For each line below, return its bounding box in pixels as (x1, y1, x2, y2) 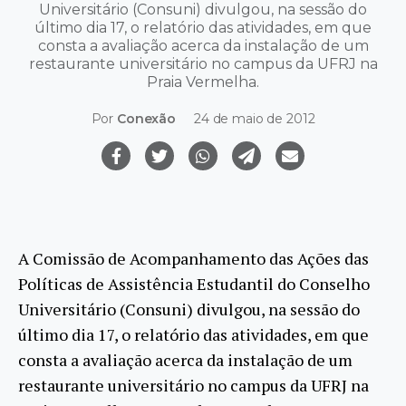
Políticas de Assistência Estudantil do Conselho (18, 272, 370, 295)
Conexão (116, 111, 176, 128)
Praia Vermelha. (147, 73, 259, 92)
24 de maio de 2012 (194, 111, 315, 128)
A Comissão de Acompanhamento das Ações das (18, 246, 369, 269)
